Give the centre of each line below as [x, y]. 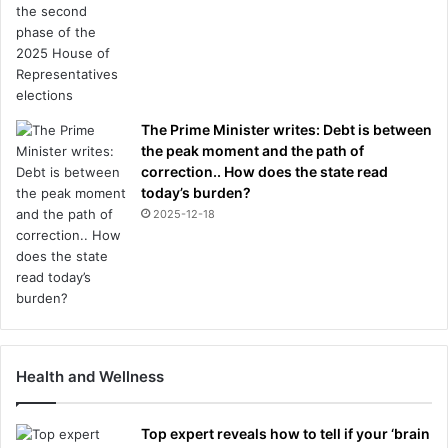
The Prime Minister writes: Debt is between [286, 130]
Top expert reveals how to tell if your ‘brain [285, 434]
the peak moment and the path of [252, 151]
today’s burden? [196, 193]
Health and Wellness [90, 377]
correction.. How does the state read [264, 172]
